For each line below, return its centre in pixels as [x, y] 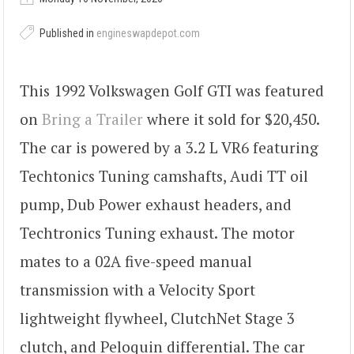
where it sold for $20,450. [231, 119]
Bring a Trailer [92, 119]
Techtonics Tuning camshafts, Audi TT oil [164, 175]
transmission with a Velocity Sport [137, 289]
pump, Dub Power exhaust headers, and [156, 204]
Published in [67, 34]
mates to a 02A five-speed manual [136, 261]
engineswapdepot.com [148, 34]
